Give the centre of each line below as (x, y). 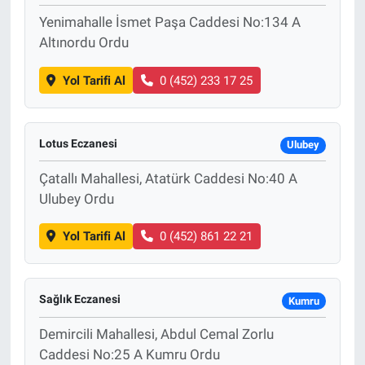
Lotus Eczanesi (78, 143)
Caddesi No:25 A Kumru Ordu (129, 355)
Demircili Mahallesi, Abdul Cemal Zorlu (156, 334)
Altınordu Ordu (84, 43)
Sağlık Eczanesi (79, 299)
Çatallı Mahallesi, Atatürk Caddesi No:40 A (168, 178)
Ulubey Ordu (76, 198)
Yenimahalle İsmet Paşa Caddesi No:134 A (169, 22)
